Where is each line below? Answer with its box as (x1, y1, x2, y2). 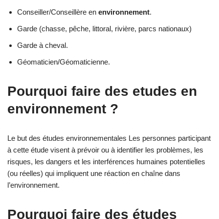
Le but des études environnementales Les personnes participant (7, 133, 211, 142)
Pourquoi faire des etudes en (7, 83, 197, 99)
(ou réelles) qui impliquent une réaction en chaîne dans (7, 169, 180, 177)
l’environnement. (7, 180, 60, 189)
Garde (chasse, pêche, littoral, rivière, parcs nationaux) (17, 24, 192, 33)
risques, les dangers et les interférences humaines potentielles (7, 157, 205, 166)
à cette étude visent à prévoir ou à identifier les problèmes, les (7, 145, 203, 154)
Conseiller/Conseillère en (17, 7, 98, 16)
